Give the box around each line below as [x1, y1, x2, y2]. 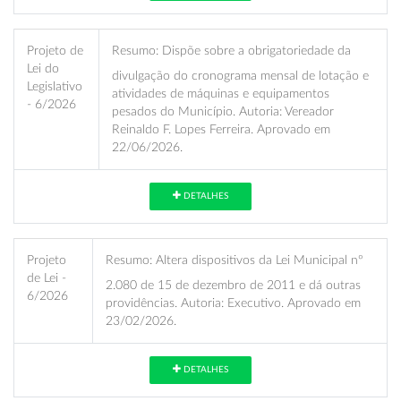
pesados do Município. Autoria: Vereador [112, 104, 334, 118]
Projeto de [27, 43, 83, 57]
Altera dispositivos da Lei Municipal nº [152, 252, 363, 267]
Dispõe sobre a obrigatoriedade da [158, 43, 351, 57]
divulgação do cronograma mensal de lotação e [112, 68, 369, 82]
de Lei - [27, 270, 66, 285]
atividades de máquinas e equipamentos [112, 86, 329, 100]
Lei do [27, 61, 59, 75]
